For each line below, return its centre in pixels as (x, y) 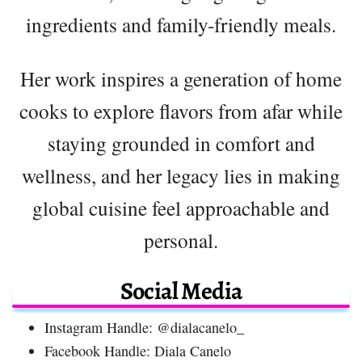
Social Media (181, 290)
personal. (181, 240)
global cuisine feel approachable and (181, 207)
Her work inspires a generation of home (181, 78)
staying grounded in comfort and (181, 143)
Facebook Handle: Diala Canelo (138, 350)
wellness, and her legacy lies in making (181, 175)
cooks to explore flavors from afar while (181, 110)
